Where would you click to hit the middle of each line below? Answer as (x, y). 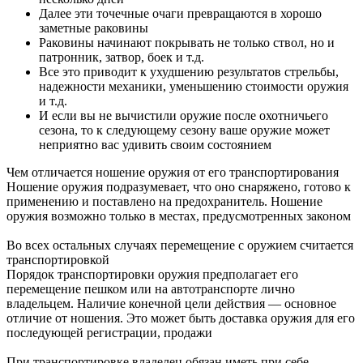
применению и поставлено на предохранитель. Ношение (164, 201)
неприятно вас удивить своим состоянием (155, 144)
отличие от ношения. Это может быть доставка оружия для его (181, 318)
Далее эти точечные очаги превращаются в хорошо (180, 13)
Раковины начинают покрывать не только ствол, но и (187, 42)
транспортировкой (58, 259)
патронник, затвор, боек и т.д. (122, 57)
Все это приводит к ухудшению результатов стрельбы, (189, 71)
